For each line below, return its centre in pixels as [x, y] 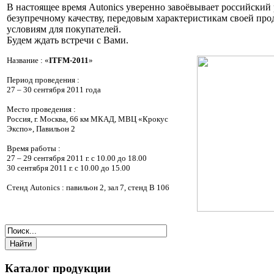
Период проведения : [44, 80]
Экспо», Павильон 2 [41, 129]
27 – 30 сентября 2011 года [54, 90]
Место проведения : [42, 109]
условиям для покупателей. [64, 29]
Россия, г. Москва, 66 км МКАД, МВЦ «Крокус [87, 119]
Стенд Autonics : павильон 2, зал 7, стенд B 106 [88, 187]
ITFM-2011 [69, 60]
